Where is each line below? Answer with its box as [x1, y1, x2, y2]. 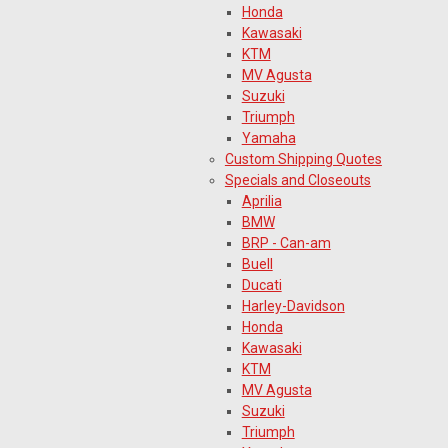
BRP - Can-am [241, 234, 331, 251]
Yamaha [241, 129, 296, 146]
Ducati [241, 276, 282, 293]
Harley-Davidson [241, 297, 345, 314]
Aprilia [241, 192, 282, 209]
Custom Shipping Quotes [224, 150, 382, 167]
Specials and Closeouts [224, 171, 371, 188]
